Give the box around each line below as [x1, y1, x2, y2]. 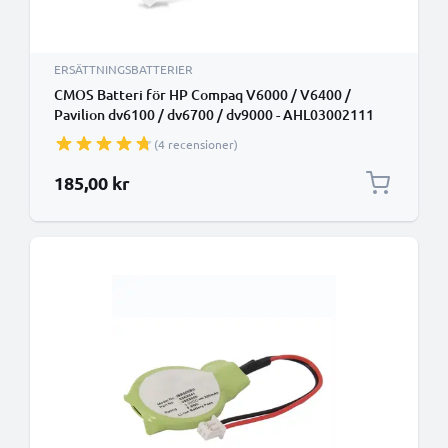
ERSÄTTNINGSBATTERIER [54, 61, 193, 77]
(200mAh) [54, 125, 118, 144]
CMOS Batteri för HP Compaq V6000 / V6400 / [54, 85, 351, 104]
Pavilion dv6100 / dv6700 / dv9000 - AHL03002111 [54, 105, 374, 124]
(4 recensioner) [154, 136, 238, 152]
